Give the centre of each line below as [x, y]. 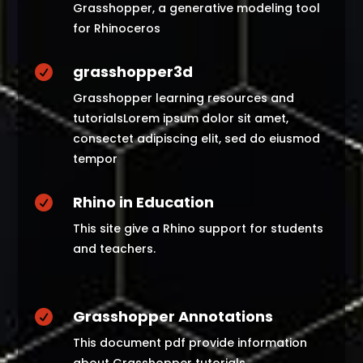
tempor [95, 159]
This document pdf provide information [190, 343]
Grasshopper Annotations [173, 316]
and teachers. [114, 249]
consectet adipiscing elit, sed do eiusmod [196, 139]
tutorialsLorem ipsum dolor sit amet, [180, 118]
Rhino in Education [143, 202]
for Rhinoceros [116, 28]
